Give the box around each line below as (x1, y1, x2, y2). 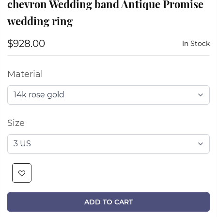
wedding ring (7, 14, 73, 29)
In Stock (182, 39, 210, 48)
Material (7, 69, 43, 80)
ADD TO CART (84, 198, 133, 207)
